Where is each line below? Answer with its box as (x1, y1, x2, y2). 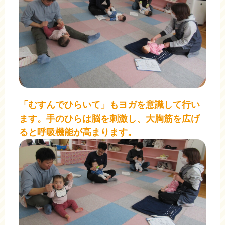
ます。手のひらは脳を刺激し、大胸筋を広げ (19, 114, 200, 124)
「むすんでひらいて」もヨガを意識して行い (19, 100, 200, 110)
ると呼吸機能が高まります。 (19, 127, 137, 138)
